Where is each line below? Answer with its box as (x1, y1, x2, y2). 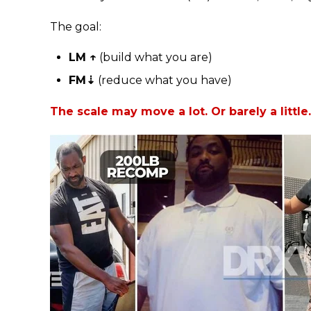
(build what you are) (96, 51, 213, 65)
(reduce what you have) (95, 74, 233, 87)
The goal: (50, 19, 101, 33)
